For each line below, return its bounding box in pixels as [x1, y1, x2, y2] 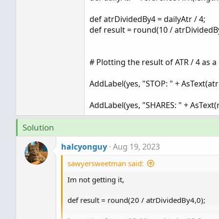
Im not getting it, [67, 175, 124, 184]
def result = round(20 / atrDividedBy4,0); [67, 195, 205, 205]
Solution [22, 122, 54, 133]
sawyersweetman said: [67, 158, 144, 168]
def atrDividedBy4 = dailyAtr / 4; [89, 14, 205, 24]
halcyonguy [61, 141, 107, 152]
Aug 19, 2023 [113, 141, 160, 152]
